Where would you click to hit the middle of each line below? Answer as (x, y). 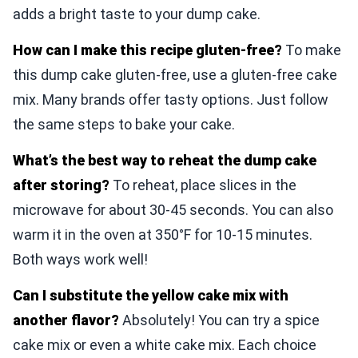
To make (312, 50)
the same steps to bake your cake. (124, 125)
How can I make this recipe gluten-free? (147, 50)
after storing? (61, 185)
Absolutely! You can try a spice (219, 320)
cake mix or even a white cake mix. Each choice (165, 345)
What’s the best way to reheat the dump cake (165, 161)
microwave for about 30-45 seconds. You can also (173, 210)
